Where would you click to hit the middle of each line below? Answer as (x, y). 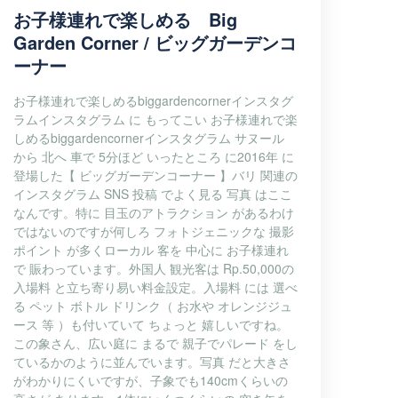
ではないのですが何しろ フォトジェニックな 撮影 (154, 231)
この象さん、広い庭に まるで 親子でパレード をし (155, 343)
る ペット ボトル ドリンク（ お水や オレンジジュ (153, 306)
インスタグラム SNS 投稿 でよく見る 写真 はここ (153, 194)
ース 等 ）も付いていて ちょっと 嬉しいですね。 (151, 324)
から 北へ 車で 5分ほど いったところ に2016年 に (154, 156)
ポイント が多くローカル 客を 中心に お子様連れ (151, 250)
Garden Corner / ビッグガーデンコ (155, 42)
